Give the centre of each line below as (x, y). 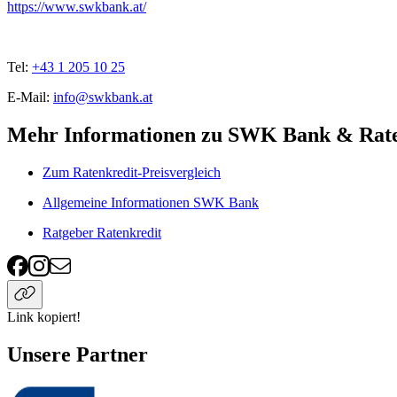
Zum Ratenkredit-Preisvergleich (132, 172)
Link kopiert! (44, 316)
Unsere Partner (78, 354)
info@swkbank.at (103, 97)
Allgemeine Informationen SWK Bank (151, 202)
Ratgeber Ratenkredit (102, 232)
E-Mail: (28, 97)
